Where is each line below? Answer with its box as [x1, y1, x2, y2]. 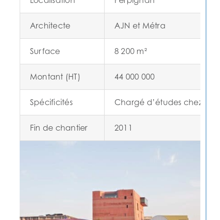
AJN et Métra [114, 21, 165, 31]
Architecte [29, 21, 71, 31]
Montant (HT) [29, 72, 81, 82]
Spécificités [29, 97, 73, 108]
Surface [29, 46, 60, 56]
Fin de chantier [29, 123, 88, 133]
